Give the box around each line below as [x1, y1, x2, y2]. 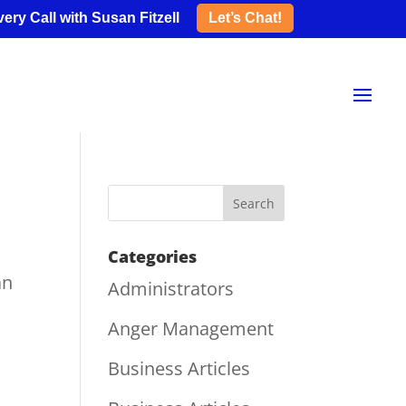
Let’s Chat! [208, 10, 282, 25]
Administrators [108, 276, 235, 301]
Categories [108, 246, 198, 267]
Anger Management [108, 316, 275, 341]
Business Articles [108, 356, 251, 381]
